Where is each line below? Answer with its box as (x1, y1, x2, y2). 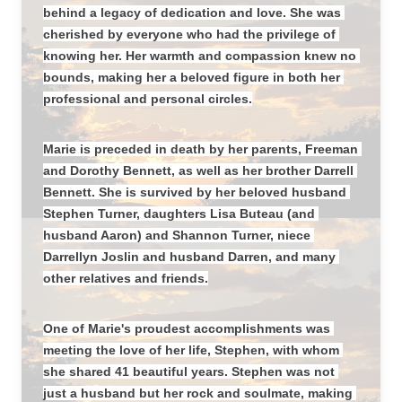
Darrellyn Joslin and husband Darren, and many (43, 249, 336, 264)
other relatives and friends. (43, 271, 208, 285)
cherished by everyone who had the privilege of (43, 27, 336, 41)
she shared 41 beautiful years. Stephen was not (43, 364, 335, 379)
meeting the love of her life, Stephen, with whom (43, 343, 339, 357)
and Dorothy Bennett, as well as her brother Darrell (43, 163, 354, 178)
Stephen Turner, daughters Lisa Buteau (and (43, 206, 315, 221)
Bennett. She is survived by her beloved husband (43, 185, 346, 199)
